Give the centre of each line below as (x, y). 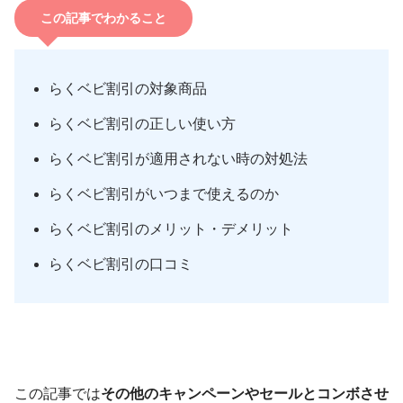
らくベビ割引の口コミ (121, 264)
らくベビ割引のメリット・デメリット (171, 229)
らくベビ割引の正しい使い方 (143, 124)
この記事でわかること (103, 18)
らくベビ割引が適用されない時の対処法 (179, 159)
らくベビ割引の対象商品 (128, 89)
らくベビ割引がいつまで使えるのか (164, 194)
